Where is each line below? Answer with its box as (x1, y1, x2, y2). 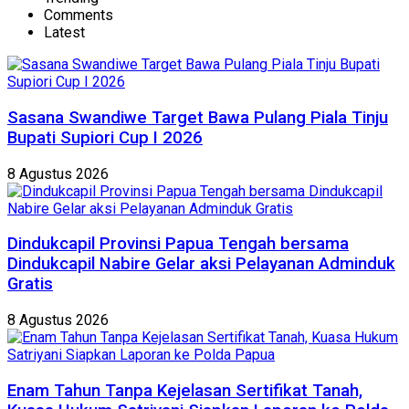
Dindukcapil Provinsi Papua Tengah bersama (7, 234, 349, 255)
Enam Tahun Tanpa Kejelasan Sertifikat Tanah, (7, 380, 362, 401)
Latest (44, 24, 85, 42)
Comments (44, 6, 113, 25)
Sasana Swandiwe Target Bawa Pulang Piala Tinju (7, 107, 388, 128)
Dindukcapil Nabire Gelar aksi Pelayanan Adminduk (7, 254, 395, 275)
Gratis (7, 274, 53, 295)
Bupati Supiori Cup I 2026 (7, 127, 203, 148)
